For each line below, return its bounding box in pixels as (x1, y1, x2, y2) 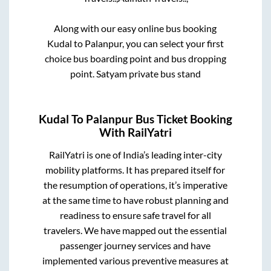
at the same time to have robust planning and (42, 194, 229, 206)
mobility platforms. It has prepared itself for (45, 164, 226, 176)
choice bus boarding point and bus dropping (44, 52, 226, 64)
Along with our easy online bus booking (54, 22, 217, 34)
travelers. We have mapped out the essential (44, 224, 227, 237)
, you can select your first (122, 37, 224, 49)
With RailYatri (99, 126, 172, 140)
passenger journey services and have (60, 240, 211, 252)
